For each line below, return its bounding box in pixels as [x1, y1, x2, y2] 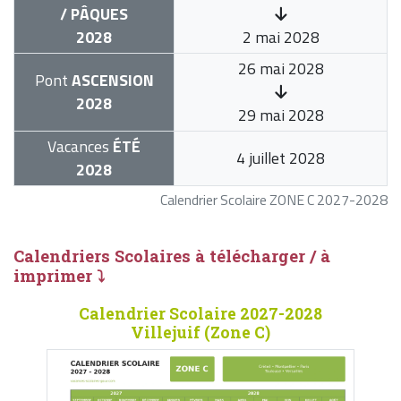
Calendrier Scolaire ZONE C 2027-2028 [160, 189, 388, 211]
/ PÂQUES [60, 2, 128, 27]
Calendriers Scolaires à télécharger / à [13, 245, 330, 268]
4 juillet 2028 [236, 146, 325, 171]
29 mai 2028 [237, 103, 324, 128]
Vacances [47, 134, 109, 159]
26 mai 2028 [237, 56, 324, 81]
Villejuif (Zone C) [130, 322, 270, 344]
